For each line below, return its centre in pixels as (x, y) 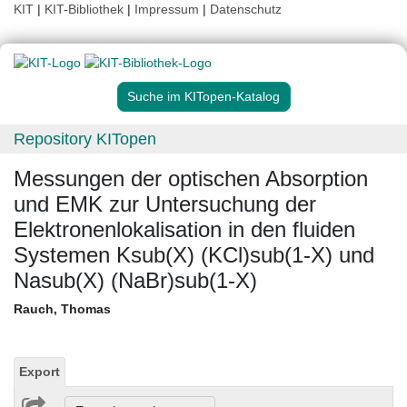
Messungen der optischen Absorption (191, 179)
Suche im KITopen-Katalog (203, 97)
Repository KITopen (85, 139)
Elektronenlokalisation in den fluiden (184, 230)
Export (40, 372)
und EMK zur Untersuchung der (165, 204)
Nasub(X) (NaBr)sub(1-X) (135, 281)
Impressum (167, 9)
